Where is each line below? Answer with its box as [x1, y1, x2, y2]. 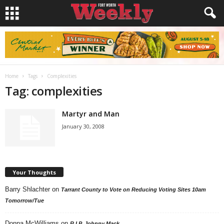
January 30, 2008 [62, 122, 104, 130]
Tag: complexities [5, 82, 102, 99]
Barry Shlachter [5, 185, 50, 193]
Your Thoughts [12, 168, 56, 176]
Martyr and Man [62, 109, 119, 118]
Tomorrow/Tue [5, 197, 44, 203]
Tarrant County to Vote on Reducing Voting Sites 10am [61, 186, 206, 192]
